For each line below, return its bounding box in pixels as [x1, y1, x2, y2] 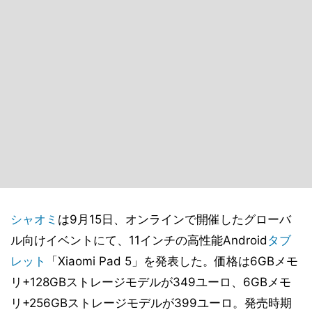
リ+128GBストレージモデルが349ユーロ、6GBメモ [10, 275, 291, 289]
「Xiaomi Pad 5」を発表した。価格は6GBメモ [46, 254, 298, 268]
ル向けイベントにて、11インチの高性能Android [10, 233, 267, 247]
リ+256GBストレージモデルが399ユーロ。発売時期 [10, 296, 292, 310]
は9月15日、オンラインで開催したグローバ [58, 212, 291, 226]
